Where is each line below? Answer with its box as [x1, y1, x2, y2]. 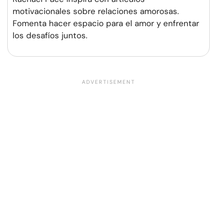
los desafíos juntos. [13, 30, 87, 41]
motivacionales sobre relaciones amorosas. [13, 5, 179, 16]
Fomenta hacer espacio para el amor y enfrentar [13, 17, 199, 29]
